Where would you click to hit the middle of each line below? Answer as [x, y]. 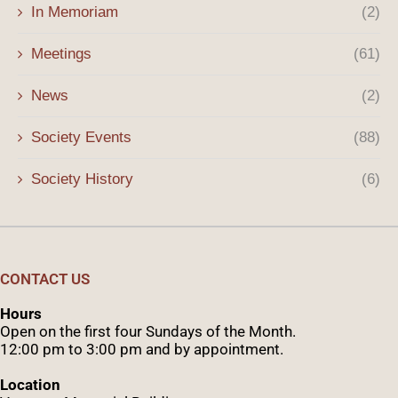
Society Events [81, 137]
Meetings [61, 53]
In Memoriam [75, 12]
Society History [82, 179]
